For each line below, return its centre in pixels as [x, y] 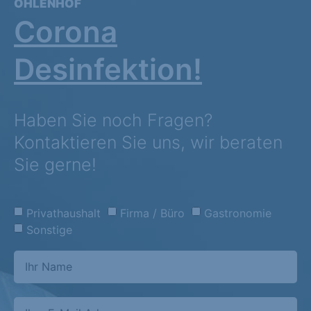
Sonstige [49, 229]
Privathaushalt [64, 213]
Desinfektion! [108, 69]
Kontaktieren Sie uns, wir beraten [148, 142]
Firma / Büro [152, 213]
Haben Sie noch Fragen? [113, 120]
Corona [66, 31]
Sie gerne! [55, 164]
